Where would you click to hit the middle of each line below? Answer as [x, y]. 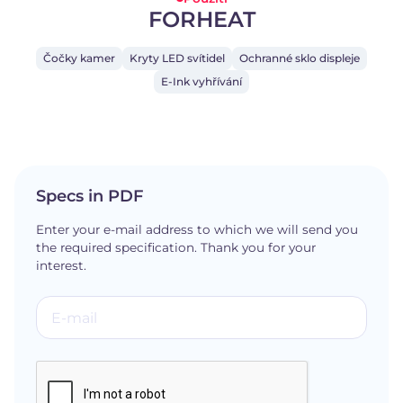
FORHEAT [201, 20]
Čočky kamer [79, 58]
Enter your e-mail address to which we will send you [197, 230]
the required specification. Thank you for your [176, 248]
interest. [61, 266]
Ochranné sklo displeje [300, 58]
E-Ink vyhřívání [201, 82]
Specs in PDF [90, 197]
